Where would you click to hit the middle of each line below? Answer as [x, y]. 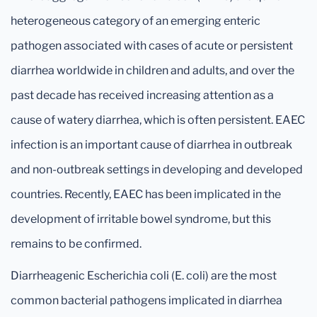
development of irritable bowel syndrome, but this [141, 219]
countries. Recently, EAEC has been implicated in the [146, 194]
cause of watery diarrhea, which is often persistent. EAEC [158, 120]
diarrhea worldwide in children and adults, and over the [152, 70]
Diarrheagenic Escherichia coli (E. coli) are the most [144, 276]
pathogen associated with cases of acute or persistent [152, 46]
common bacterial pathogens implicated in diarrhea [146, 300]
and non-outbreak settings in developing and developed [157, 169]
